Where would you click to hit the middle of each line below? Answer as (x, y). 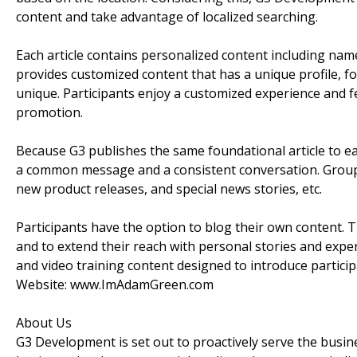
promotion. (49, 112)
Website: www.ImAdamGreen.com (115, 284)
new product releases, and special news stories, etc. (169, 188)
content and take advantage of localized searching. (167, 16)
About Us (44, 322)
